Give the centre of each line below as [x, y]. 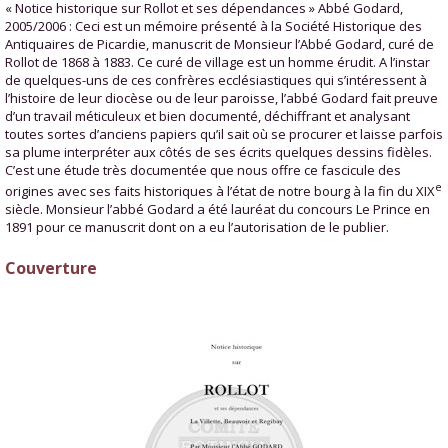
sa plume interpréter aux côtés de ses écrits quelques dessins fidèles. [218, 152]
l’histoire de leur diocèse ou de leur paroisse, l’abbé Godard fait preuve [221, 98]
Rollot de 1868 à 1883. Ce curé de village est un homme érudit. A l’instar [217, 62]
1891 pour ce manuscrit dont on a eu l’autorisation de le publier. [197, 227]
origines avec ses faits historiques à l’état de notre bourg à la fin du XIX [220, 191]
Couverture [51, 268]
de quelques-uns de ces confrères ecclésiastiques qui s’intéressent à [216, 80]
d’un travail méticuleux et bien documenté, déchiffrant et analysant [207, 116]
